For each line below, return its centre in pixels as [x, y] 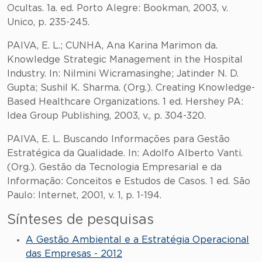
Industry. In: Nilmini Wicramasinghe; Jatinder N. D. [123, 74]
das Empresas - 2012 [74, 254]
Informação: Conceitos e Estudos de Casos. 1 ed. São [129, 181]
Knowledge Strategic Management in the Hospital [125, 60]
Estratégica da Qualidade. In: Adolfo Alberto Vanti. [125, 153]
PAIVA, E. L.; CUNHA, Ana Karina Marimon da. [112, 46]
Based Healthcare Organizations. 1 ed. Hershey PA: [125, 102]
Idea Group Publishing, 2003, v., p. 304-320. [106, 116]
